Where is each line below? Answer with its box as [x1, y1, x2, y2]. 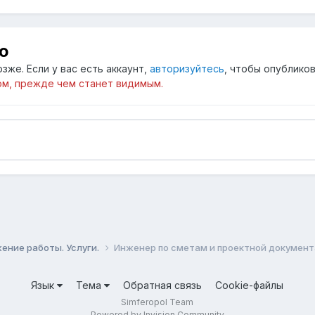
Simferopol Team [121, 297, 194, 308]
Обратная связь [123, 279, 202, 292]
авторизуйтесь [149, 63, 224, 75]
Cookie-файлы [215, 279, 284, 292]
